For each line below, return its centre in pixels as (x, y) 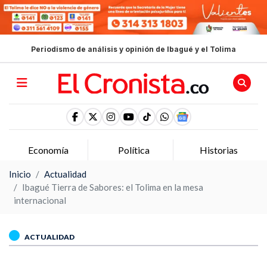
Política (133, 150)
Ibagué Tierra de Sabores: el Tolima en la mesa (113, 187)
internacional (40, 200)
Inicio (20, 174)
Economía (49, 150)
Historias (218, 150)
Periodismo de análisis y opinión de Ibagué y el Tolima (133, 49)
